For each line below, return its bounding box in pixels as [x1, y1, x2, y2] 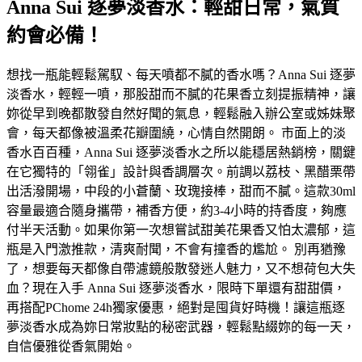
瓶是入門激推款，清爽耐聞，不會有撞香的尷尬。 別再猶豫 [6, 242, 346, 256]
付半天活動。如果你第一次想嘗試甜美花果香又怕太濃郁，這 [6, 222, 356, 237]
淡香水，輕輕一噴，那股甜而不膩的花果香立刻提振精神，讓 [6, 86, 356, 101]
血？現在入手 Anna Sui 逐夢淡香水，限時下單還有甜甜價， [6, 280, 346, 295]
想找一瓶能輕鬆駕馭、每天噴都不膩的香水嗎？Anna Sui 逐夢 [6, 67, 356, 82]
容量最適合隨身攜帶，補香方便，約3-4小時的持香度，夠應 [6, 203, 347, 217]
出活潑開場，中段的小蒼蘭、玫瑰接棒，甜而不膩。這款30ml [6, 183, 356, 198]
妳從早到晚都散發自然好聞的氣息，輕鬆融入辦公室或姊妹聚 [6, 106, 356, 120]
